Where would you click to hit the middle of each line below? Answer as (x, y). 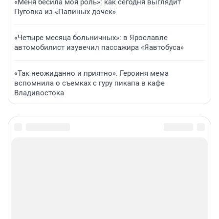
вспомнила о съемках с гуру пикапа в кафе (89, 83)
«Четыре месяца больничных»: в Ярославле (91, 38)
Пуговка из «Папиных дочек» (65, 12)
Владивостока (39, 93)
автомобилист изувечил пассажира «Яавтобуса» (99, 48)
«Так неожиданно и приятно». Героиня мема (91, 74)
